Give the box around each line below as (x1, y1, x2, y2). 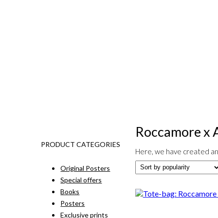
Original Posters (60, 164, 110, 172)
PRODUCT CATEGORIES (41, 140, 121, 148)
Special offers (60, 176, 102, 184)
